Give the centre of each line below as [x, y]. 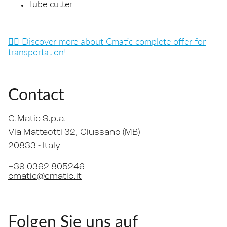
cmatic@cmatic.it [45, 177]
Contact [36, 94]
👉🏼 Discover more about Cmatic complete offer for [107, 41]
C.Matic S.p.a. [37, 119]
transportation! [37, 51]
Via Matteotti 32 [42, 133]
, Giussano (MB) [108, 133]
